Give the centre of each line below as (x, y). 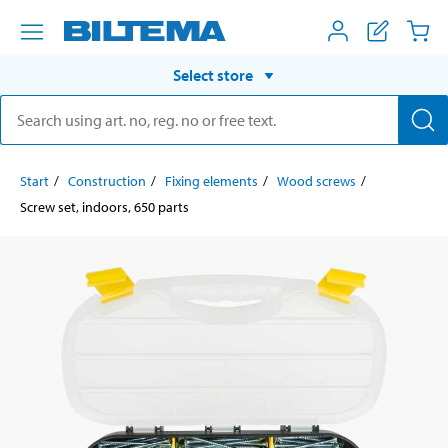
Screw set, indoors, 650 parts (104, 206)
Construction (107, 180)
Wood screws (316, 180)
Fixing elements (211, 180)
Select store (213, 74)
